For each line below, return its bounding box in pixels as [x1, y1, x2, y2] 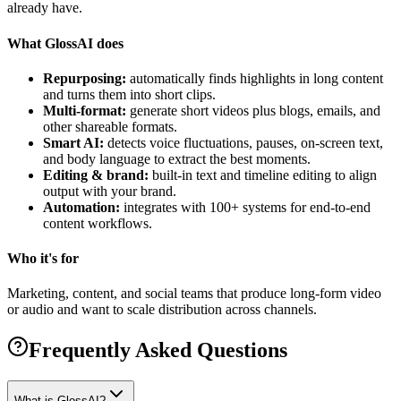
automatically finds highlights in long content [126, 70, 383, 86]
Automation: [43, 199, 120, 215]
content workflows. [43, 215, 152, 231]
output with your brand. [43, 183, 176, 199]
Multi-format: [43, 102, 126, 118]
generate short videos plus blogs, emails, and [126, 102, 380, 118]
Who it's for [7, 251, 79, 267]
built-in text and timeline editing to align [149, 166, 377, 183]
